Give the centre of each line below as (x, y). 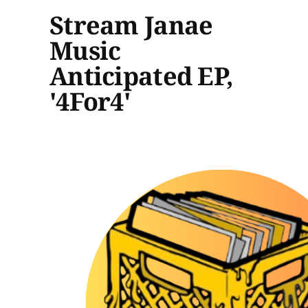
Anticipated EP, (142, 76)
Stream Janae (131, 25)
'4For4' (90, 101)
